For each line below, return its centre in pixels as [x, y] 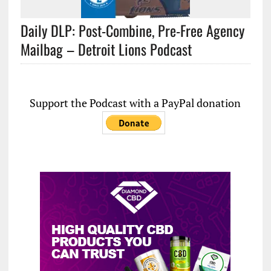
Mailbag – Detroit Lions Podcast [106, 49]
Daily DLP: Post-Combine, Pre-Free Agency [132, 30]
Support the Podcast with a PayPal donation [135, 103]
